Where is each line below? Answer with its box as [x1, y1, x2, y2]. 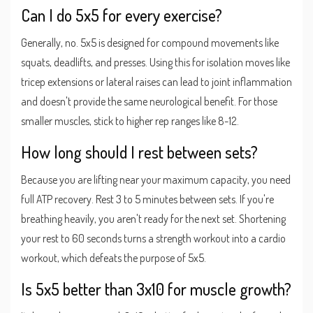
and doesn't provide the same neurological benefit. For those [21, 94, 277, 108]
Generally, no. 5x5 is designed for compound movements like [21, 35, 279, 50]
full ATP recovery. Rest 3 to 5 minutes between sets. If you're [21, 191, 274, 206]
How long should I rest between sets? [21, 140, 258, 163]
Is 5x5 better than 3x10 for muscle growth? [21, 277, 291, 300]
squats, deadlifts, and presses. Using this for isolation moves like [21, 54, 290, 69]
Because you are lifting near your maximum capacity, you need [21, 172, 291, 187]
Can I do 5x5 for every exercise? [21, 3, 222, 26]
